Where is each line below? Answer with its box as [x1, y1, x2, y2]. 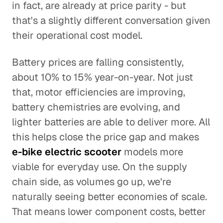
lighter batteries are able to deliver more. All [12, 115, 210, 128]
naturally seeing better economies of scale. [12, 190, 207, 203]
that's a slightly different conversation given [12, 14, 211, 27]
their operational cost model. [12, 29, 142, 42]
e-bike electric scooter [12, 145, 121, 158]
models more [121, 145, 183, 158]
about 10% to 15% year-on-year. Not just [12, 71, 193, 84]
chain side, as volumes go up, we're [12, 175, 171, 188]
